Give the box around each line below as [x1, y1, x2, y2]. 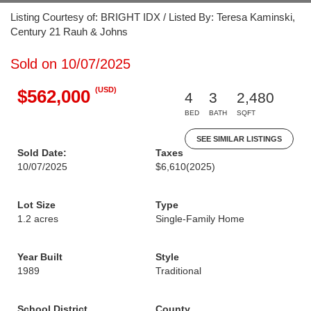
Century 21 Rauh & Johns [10, 26, 128, 37]
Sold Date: [17, 147, 67, 158]
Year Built [17, 251, 62, 262]
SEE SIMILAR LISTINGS [196, 135, 282, 143]
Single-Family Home [155, 213, 244, 224]
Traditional [155, 265, 201, 276]
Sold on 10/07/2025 [10, 56, 131, 72]
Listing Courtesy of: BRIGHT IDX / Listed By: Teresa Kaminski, [10, 11, 295, 23]
